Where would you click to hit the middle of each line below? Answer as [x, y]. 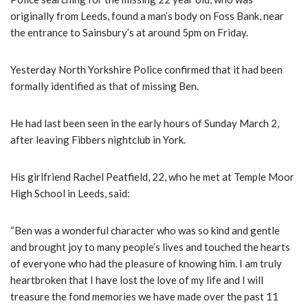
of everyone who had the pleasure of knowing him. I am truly [146, 264]
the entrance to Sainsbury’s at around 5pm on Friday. [129, 33]
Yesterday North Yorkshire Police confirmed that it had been [146, 70]
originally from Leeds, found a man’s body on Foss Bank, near [147, 16]
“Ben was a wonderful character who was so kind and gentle [145, 231]
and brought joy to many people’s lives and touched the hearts [150, 247]
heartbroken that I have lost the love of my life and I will [137, 280]
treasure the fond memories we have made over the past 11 [144, 297]
